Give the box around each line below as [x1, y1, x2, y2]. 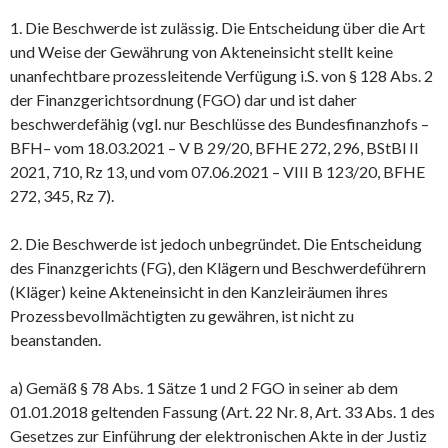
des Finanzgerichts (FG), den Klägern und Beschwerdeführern [10, 257, 426, 277]
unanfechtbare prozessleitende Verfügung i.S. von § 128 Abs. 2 [10, 65, 433, 85]
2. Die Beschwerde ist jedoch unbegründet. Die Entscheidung [10, 233, 422, 253]
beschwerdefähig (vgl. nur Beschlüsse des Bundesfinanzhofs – [10, 113, 429, 133]
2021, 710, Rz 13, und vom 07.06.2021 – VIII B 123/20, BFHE [10, 161, 425, 181]
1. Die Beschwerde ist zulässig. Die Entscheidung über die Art [10, 17, 425, 37]
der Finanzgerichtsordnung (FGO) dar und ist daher [10, 89, 357, 109]
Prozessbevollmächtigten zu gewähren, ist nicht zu [10, 305, 354, 325]
